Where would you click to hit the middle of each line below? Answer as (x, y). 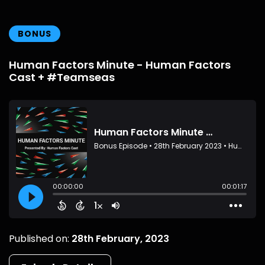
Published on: (40, 239)
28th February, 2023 (120, 239)
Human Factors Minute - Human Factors (120, 65)
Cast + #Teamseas (62, 77)
